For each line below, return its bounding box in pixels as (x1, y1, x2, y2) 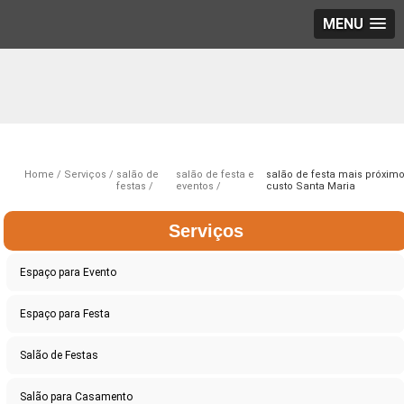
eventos (175, 180, 214, 193)
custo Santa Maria (266, 180, 356, 193)
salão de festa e (175, 169, 254, 181)
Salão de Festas (20, 349, 99, 363)
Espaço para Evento (20, 266, 117, 280)
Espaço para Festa (20, 308, 111, 321)
